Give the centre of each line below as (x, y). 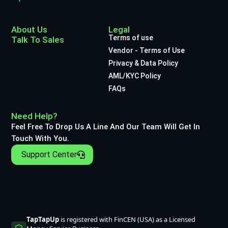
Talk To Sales (38, 39)
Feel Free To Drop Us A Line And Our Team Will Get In (106, 126)
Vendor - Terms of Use (146, 50)
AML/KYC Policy (134, 76)
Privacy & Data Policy (143, 63)
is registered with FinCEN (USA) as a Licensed (127, 219)
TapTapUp (42, 219)
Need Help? (35, 116)
